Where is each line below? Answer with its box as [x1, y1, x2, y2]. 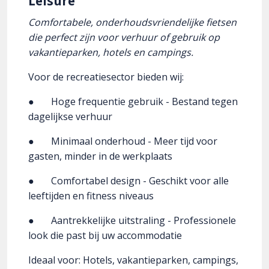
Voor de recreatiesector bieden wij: [28, 70, 184, 84]
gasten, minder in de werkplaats [28, 150, 172, 163]
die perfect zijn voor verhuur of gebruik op [28, 31, 220, 44]
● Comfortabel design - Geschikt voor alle [28, 174, 229, 188]
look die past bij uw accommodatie [28, 229, 182, 243]
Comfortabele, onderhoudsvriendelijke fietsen [28, 16, 237, 29]
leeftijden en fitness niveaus [28, 189, 159, 203]
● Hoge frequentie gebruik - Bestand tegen [28, 95, 238, 109]
